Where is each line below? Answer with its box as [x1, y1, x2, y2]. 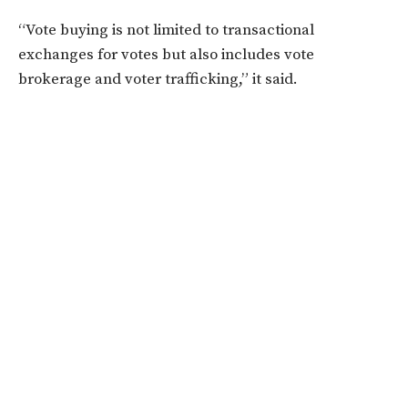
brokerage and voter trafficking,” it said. [18, 68, 298, 89]
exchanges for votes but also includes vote [18, 44, 314, 65]
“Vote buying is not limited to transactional [18, 19, 314, 40]
